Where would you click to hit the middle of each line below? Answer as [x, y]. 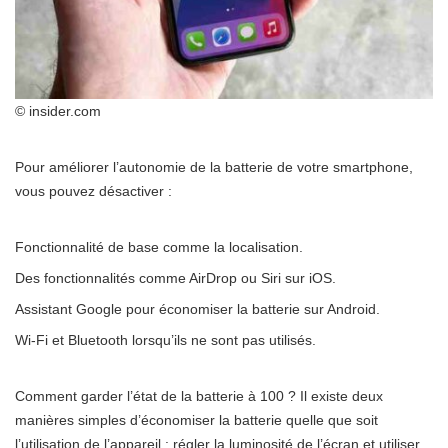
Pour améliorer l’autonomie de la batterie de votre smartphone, [214, 166]
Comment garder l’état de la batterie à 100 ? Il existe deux [199, 395]
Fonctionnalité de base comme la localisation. [159, 246]
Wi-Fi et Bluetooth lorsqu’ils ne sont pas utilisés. [165, 339]
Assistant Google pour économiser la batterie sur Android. [197, 308]
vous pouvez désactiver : [93, 190]
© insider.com [58, 110]
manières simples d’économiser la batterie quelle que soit [196, 419]
